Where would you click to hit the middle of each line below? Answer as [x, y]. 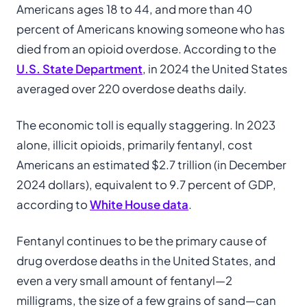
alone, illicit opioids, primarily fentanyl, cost [135, 145]
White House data [139, 205]
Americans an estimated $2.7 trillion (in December [151, 165]
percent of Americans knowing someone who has [151, 29]
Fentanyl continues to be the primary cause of [142, 241]
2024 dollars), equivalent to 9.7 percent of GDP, [146, 185]
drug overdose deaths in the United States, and [146, 261]
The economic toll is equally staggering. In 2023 [146, 125]
